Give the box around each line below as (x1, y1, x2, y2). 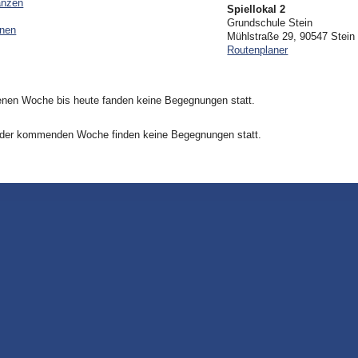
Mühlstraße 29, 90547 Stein (227, 30, 356, 43)
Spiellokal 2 (227, 3, 286, 16)
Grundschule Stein (227, 17, 313, 30)
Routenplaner (227, 44, 288, 57)
